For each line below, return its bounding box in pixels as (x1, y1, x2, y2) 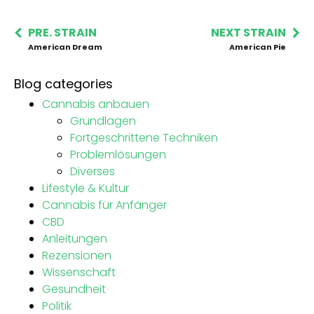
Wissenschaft (42, 264, 116, 280)
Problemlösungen (70, 146, 166, 163)
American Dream (28, 41, 102, 53)
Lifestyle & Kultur (42, 179, 129, 196)
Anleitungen (42, 230, 107, 247)
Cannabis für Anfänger (42, 196, 167, 213)
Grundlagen (70, 112, 136, 129)
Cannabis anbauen (42, 95, 149, 112)
